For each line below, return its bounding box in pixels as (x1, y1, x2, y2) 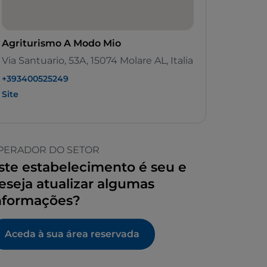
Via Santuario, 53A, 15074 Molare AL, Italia (2, 55, 193, 67)
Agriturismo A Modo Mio (2, 38, 121, 49)
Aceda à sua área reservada (5, 228, 139, 240)
